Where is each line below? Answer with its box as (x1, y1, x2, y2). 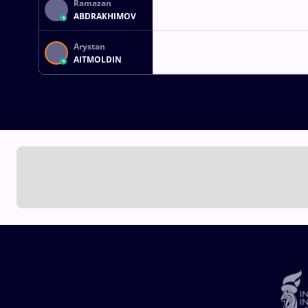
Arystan (74, 40, 105, 52)
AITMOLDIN (74, 53, 122, 65)
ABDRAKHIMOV (74, 10, 136, 22)
